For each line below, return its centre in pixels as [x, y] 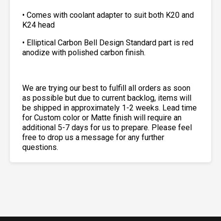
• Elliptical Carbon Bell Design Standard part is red [108, 43]
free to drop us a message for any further [93, 138]
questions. [40, 147]
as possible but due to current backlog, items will [107, 98]
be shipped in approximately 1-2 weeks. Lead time [110, 108]
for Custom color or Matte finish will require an [102, 118]
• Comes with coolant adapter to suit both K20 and [108, 15]
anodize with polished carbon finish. [84, 53]
